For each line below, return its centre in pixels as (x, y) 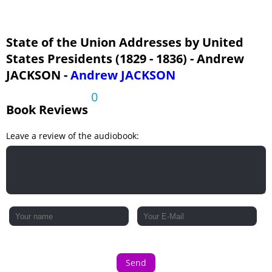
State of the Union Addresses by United (125, 42)
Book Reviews (47, 110)
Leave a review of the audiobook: (73, 136)
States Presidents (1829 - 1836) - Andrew (125, 59)
